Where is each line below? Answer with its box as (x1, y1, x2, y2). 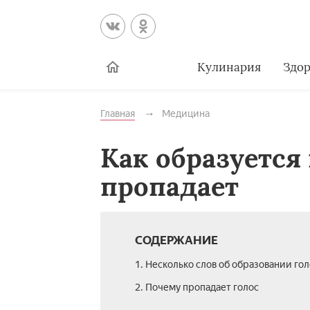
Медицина (161, 108, 210, 120)
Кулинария (197, 59, 261, 75)
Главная (100, 108, 135, 120)
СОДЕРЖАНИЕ (134, 233, 218, 247)
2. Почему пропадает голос (134, 282, 259, 293)
